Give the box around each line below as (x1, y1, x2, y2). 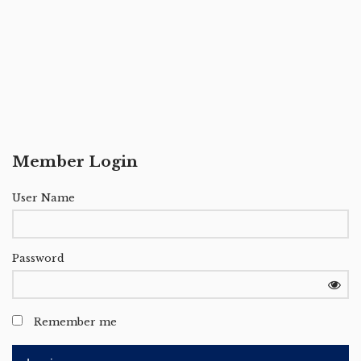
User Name (12, 192, 75, 204)
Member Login (12, 152, 138, 171)
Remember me (34, 316, 117, 328)
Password (12, 252, 64, 264)
